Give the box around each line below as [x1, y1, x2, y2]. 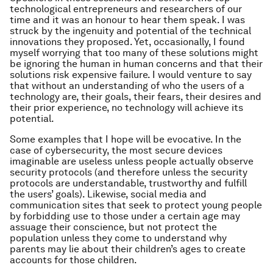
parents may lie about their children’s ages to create [10, 243, 246, 255]
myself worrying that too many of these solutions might [10, 47, 258, 58]
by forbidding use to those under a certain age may [10, 210, 240, 222]
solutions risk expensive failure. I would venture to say [10, 69, 252, 80]
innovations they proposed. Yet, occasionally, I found [10, 36, 245, 48]
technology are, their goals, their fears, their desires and [10, 91, 261, 102]
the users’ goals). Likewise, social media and [10, 188, 207, 200]
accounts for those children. [10, 254, 137, 266]
